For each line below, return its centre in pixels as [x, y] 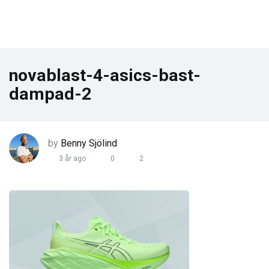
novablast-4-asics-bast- [105, 75]
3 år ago [71, 159]
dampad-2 [50, 94]
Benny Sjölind [89, 143]
